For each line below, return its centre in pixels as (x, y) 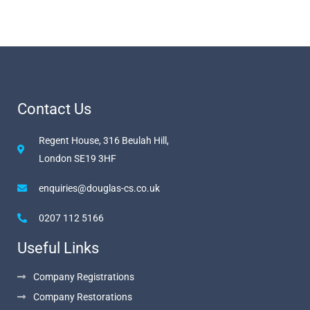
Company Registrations (83, 276)
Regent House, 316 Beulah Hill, (103, 140)
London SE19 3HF (77, 158)
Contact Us (54, 109)
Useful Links (58, 248)
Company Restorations (82, 297)
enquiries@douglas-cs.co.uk (99, 188)
